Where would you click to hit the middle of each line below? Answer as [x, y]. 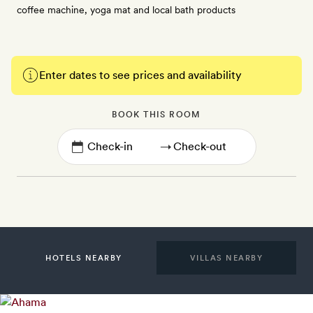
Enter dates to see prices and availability [140, 75]
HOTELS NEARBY [84, 258]
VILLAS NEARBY [226, 258]
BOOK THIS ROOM [156, 115]
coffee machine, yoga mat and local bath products [126, 10]
